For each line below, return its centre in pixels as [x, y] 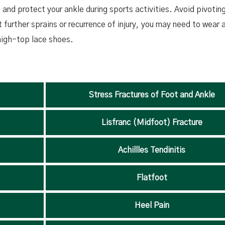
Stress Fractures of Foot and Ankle [152, 95]
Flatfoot [152, 178]
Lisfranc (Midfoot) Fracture [152, 123]
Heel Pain [152, 205]
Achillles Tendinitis [152, 150]
